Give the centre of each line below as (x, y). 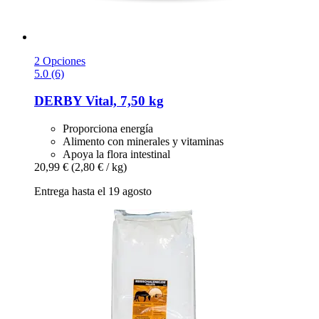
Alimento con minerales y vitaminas (143, 142)
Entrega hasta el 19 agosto (93, 192)
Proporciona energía (108, 129)
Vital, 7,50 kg (123, 101)
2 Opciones (60, 61)
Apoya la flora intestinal (116, 155)
